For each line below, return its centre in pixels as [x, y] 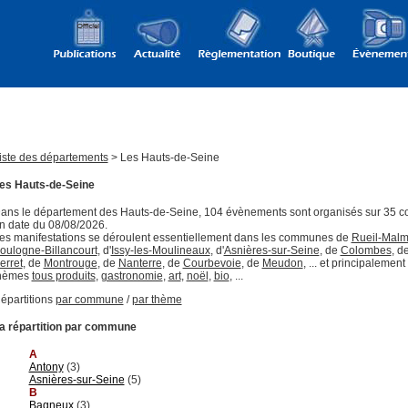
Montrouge [70, 263]
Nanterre [140, 263]
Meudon [282, 263]
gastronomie [132, 275]
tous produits [63, 275]
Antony [46, 367]
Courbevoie [212, 263]
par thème [157, 299]
